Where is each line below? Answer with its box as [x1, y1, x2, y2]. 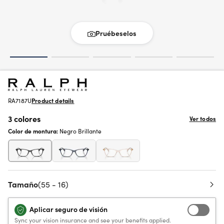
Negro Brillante [59, 126, 101, 135]
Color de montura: [8, 126, 59, 135]
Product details [31, 96, 74, 104]
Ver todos [189, 114, 216, 122]
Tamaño [8, 178, 38, 189]
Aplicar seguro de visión [29, 204, 107, 214]
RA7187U [8, 96, 32, 104]
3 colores [8, 113, 40, 124]
